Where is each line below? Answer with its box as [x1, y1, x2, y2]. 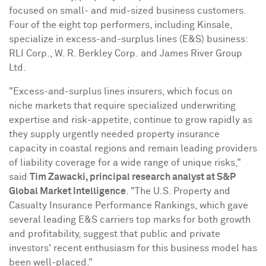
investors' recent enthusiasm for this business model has [9, 243, 257, 253]
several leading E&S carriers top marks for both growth [9, 215, 251, 224]
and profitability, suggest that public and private [9, 229, 220, 239]
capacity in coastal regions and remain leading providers [9, 144, 257, 153]
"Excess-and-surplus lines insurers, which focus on [9, 87, 232, 96]
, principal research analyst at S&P [85, 172, 236, 182]
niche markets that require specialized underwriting [9, 101, 236, 110]
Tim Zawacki [30, 172, 85, 182]
